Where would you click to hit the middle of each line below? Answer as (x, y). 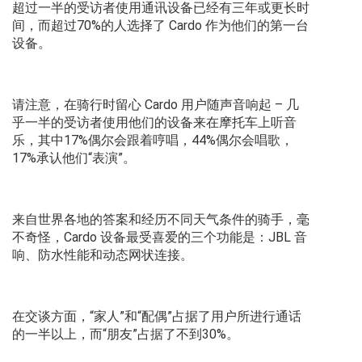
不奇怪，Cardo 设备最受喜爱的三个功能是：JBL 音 (160, 238)
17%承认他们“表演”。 (74, 158)
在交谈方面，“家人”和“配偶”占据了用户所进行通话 (157, 317)
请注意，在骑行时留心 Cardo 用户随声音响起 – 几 (156, 105)
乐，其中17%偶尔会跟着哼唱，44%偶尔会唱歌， (153, 141)
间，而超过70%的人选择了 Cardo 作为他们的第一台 (160, 26)
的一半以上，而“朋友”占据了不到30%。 (126, 335)
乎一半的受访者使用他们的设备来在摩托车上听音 (154, 123)
